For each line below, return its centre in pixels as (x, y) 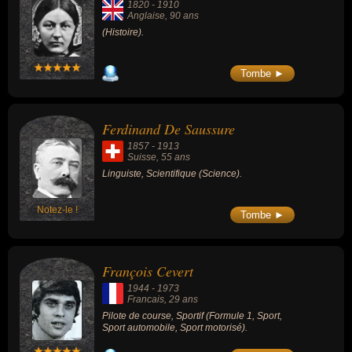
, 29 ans (181, 299)
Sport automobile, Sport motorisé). (175, 327)
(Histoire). (123, 32)
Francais (146, 299)
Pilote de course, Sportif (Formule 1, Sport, (192, 315)
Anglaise (146, 15)
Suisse (142, 158)
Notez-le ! (57, 210)
